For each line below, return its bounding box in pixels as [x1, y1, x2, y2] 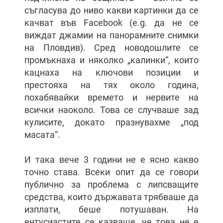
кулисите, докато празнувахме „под [24, 117, 199, 127]
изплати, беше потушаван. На [24, 204, 199, 215]
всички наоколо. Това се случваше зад [24, 105, 199, 115]
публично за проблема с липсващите [24, 179, 199, 190]
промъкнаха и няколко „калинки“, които [24, 55, 199, 65]
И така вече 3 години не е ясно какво [24, 154, 199, 165]
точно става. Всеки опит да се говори [24, 167, 199, 177]
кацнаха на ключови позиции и [24, 67, 199, 78]
